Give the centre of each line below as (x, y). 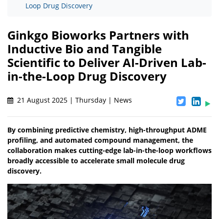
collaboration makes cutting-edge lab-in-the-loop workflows (109, 151)
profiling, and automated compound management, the (100, 140)
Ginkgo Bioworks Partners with (98, 35)
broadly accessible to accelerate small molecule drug (96, 161)
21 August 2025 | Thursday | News (74, 100)
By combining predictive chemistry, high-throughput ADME (107, 130)
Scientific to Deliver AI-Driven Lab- (107, 63)
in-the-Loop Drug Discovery (87, 76)
